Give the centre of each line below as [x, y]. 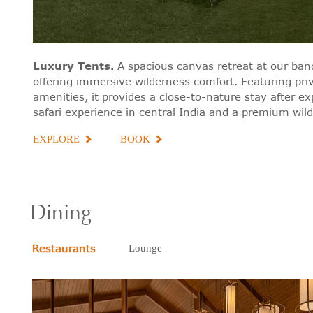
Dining [60, 213]
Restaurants [64, 248]
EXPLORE [57, 139]
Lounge [145, 248]
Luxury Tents [72, 66]
